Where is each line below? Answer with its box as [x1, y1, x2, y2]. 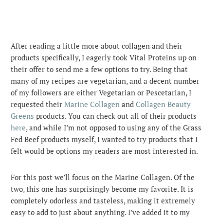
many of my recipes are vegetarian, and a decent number [11, 76, 200, 86]
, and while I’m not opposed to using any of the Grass [26, 123, 202, 133]
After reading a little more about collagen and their [11, 41, 183, 51]
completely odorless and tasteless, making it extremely [11, 196, 196, 206]
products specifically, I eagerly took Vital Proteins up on [11, 53, 197, 63]
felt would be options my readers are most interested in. [11, 146, 199, 156]
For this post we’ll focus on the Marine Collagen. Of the [11, 172, 195, 182]
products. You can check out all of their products [34, 111, 197, 121]
